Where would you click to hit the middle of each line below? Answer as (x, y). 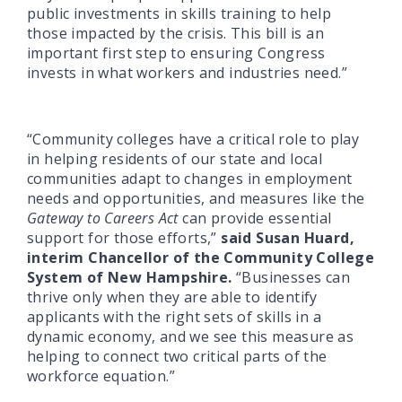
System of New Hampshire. (130, 277)
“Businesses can (291, 277)
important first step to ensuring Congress (176, 52)
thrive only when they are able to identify (172, 297)
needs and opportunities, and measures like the (196, 198)
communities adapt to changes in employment (190, 178)
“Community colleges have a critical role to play (193, 139)
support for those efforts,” (124, 237)
